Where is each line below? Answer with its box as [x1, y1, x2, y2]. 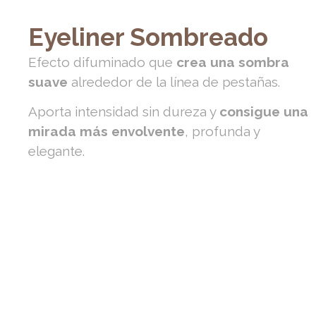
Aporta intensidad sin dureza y [28, 104, 220, 120]
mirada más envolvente [28, 123, 186, 140]
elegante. [28, 143, 85, 159]
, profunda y [185, 123, 260, 140]
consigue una [219, 104, 309, 120]
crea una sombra [176, 54, 290, 70]
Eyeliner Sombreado [28, 22, 269, 51]
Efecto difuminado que [28, 54, 177, 70]
